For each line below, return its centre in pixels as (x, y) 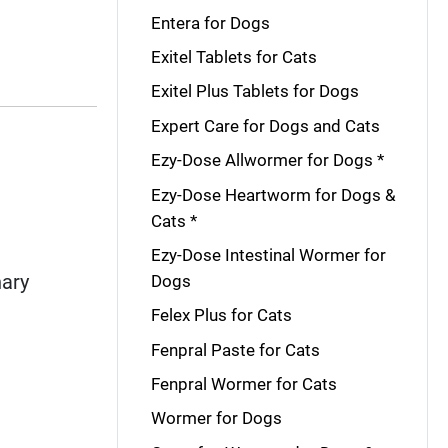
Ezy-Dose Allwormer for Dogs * (267, 160)
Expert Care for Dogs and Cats (265, 125)
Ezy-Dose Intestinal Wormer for (268, 254)
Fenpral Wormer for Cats (243, 384)
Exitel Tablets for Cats (233, 57)
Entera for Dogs (210, 22)
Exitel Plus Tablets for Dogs (254, 91)
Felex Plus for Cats (221, 315)
